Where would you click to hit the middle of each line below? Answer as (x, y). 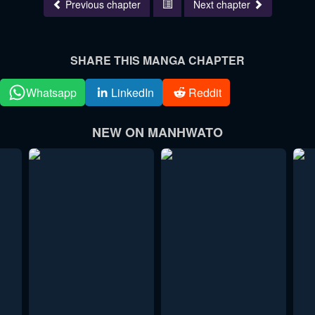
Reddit (205, 92)
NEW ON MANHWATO (157, 132)
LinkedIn (133, 92)
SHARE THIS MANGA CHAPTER (157, 60)
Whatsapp (51, 92)
